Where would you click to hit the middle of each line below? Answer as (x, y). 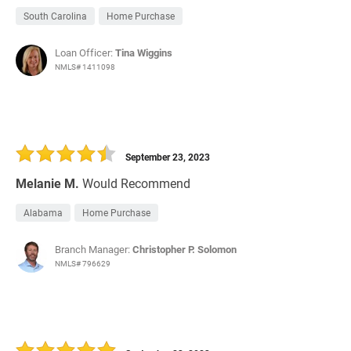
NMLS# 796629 (83, 264)
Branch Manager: (94, 250)
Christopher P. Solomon (185, 250)
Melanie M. (47, 183)
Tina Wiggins (144, 53)
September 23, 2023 (168, 157)
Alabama (43, 213)
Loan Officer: (85, 53)
